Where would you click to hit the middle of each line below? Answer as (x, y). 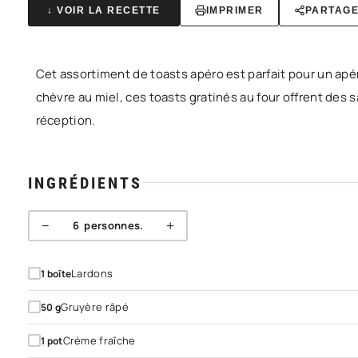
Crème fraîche (99, 341)
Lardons (92, 274)
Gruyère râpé (95, 307)
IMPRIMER (235, 10)
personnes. (111, 226)
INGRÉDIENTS (85, 183)
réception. (66, 121)
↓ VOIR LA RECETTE (104, 10)
